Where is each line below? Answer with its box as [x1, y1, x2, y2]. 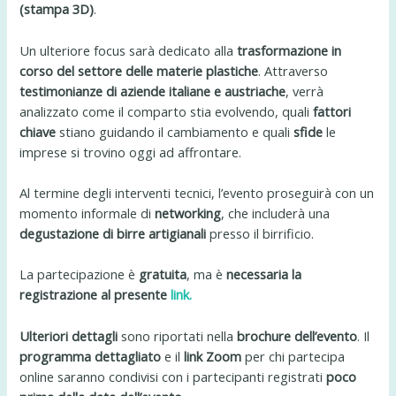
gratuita [139, 265, 187, 284]
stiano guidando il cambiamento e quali [56, 122, 294, 141]
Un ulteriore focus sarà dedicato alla [19, 41, 238, 59]
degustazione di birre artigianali [19, 224, 207, 242]
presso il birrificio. [206, 224, 315, 242]
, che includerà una [221, 203, 331, 222]
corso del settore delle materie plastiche [19, 61, 259, 80]
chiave [19, 122, 57, 141]
